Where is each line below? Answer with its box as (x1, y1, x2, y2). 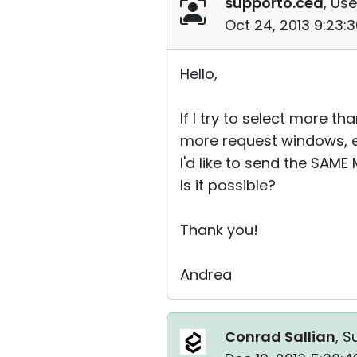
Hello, (180, 64, 218, 84)
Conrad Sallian (225, 327, 335, 347)
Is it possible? (180, 175, 276, 195)
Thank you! (180, 220, 258, 240)
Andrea (180, 265, 232, 284)
